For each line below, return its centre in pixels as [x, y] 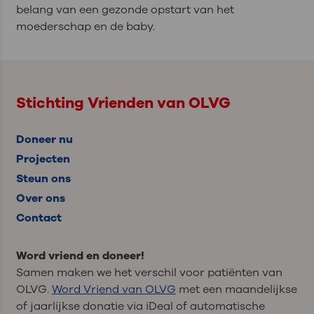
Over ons [40, 199]
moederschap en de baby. [85, 27]
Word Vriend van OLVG [114, 289]
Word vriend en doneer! [80, 255]
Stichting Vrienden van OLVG [123, 103]
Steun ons [43, 179]
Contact [39, 218]
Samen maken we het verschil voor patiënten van [149, 272]
